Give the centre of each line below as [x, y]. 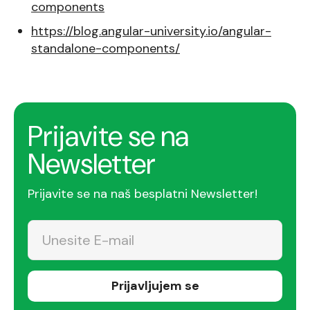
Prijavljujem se [155, 286]
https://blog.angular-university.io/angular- [151, 31]
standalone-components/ [106, 49]
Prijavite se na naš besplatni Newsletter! [143, 194]
